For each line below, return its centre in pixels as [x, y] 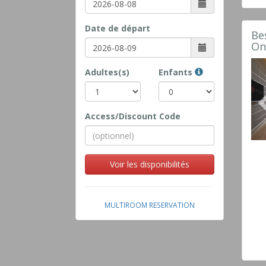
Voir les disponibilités [150, 164]
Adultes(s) [107, 72]
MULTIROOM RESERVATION [150, 205]
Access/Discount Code [133, 116]
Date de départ [118, 28]
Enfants [177, 72]
